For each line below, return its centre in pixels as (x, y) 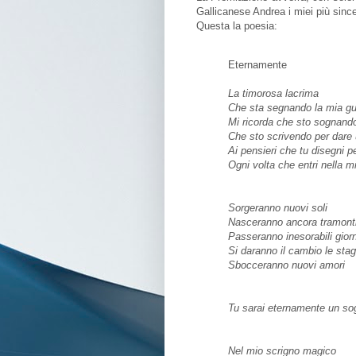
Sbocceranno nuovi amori (286, 265)
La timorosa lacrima (273, 94)
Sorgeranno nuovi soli (278, 208)
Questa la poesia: (237, 26)
